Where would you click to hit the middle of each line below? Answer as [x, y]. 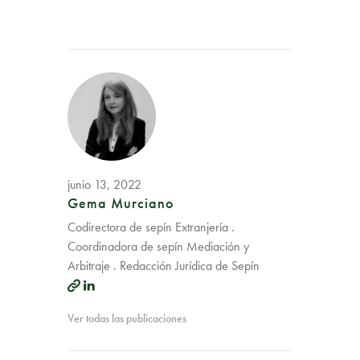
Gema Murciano [121, 202]
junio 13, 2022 [104, 184]
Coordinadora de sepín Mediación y [158, 246]
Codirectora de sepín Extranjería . [151, 227]
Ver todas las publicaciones [127, 318]
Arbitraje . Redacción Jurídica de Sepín [164, 265]
